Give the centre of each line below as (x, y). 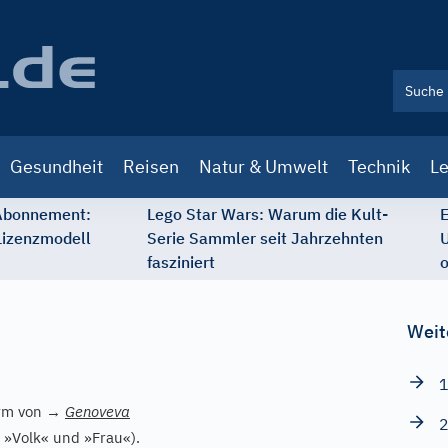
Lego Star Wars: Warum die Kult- (267, 214)
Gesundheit (56, 166)
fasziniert (181, 262)
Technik (379, 166)
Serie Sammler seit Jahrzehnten (265, 238)
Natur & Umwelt (263, 166)
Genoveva (97, 411)
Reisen (151, 166)
